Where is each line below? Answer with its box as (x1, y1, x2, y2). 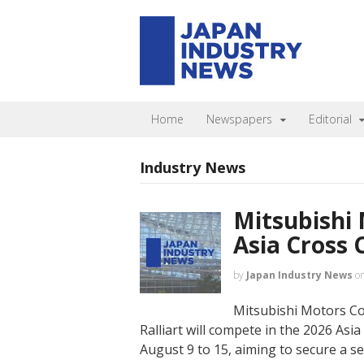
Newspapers (206, 111, 272, 127)
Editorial (308, 111, 352, 127)
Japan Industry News (246, 268, 353, 282)
